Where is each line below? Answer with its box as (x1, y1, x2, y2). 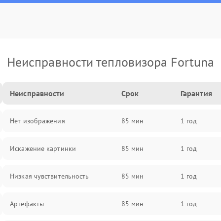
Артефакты (10, 199, 44, 208)
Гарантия (180, 88, 212, 98)
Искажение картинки (10, 144, 76, 153)
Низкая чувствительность (10, 172, 89, 181)
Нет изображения (10, 116, 65, 125)
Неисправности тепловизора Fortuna (6, 54, 215, 70)
